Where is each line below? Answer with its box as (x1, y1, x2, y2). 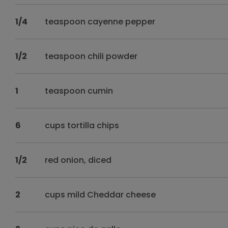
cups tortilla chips (45, 120, 120, 131)
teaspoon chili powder (45, 50, 138, 62)
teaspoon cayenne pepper (45, 16, 156, 27)
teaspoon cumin (45, 85, 113, 97)
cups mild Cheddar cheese (45, 189, 156, 201)
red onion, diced (45, 154, 112, 166)
